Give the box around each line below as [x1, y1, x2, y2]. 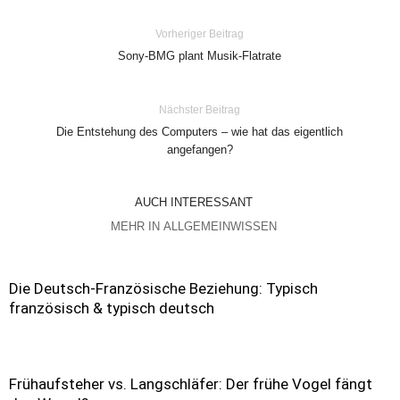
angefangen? [166, 143, 233, 156]
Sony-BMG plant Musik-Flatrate [118, 49, 282, 62]
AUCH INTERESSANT [134, 196, 253, 209]
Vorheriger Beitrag [155, 28, 245, 40]
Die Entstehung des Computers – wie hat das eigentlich [56, 125, 344, 138]
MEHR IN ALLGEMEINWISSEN [110, 220, 277, 233]
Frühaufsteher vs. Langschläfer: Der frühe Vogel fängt [9, 375, 372, 393]
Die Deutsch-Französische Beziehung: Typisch [9, 279, 318, 297]
